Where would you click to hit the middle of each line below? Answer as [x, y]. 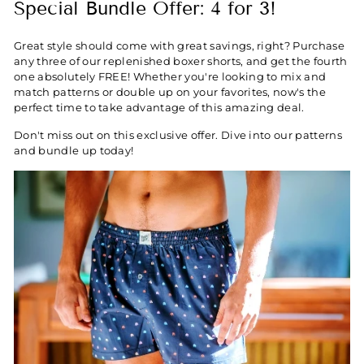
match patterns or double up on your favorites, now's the [170, 92]
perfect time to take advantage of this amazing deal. [159, 108]
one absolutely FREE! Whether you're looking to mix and [170, 77]
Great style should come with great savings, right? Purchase [179, 46]
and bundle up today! [74, 151]
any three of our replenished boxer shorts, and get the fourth [181, 61]
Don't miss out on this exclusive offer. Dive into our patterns [178, 135]
